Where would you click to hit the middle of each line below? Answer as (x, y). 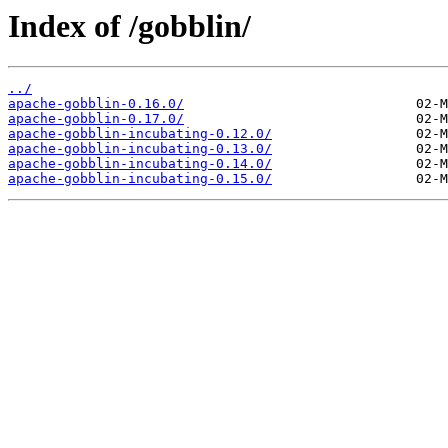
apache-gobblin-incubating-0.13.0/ (140, 149)
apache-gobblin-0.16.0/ (96, 104)
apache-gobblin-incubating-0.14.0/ (140, 164)
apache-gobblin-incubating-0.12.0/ (140, 134)
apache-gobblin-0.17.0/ (96, 119)
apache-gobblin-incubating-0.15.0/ (140, 179)
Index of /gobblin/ (129, 26)
